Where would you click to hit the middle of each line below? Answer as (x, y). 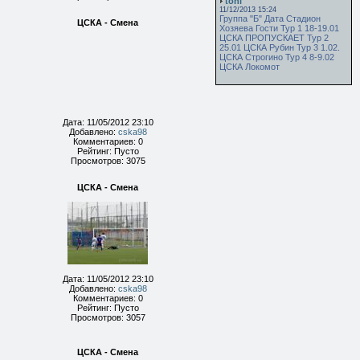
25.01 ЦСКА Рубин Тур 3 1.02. (280, 47)
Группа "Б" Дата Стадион (270, 18)
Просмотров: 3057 (108, 317)
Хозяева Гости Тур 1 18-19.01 (279, 28)
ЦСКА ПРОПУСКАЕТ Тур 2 (274, 38)
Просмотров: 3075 (108, 161)
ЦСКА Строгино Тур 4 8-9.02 (277, 57)
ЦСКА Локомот (250, 67)
